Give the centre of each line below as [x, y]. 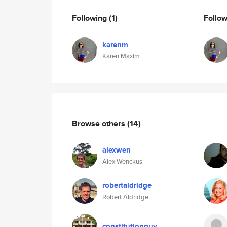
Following [90, 18]
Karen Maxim [121, 56]
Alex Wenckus [122, 161]
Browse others [100, 123]
